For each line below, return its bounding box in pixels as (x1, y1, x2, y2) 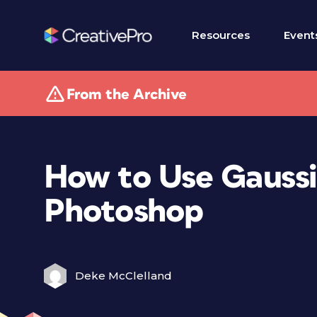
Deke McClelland (75, 269, 172, 282)
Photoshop (44, 195, 204, 229)
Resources (192, 28, 250, 42)
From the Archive (67, 87, 187, 102)
